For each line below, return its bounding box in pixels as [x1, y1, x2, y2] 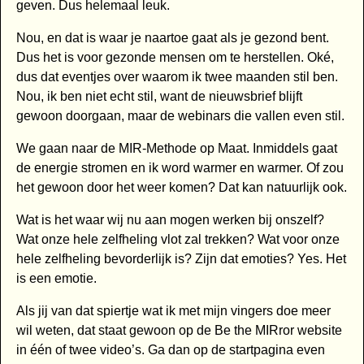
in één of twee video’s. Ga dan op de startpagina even [15, 343, 325, 357]
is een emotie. [15, 271, 97, 286]
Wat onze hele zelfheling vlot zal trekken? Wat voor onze [15, 232, 340, 247]
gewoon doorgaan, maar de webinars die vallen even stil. [15, 109, 344, 123]
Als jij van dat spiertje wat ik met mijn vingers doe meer [15, 304, 331, 318]
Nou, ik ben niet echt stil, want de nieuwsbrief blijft [15, 89, 302, 104]
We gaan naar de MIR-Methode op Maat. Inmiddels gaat [15, 141, 337, 156]
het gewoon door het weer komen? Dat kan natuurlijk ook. [15, 180, 347, 195]
